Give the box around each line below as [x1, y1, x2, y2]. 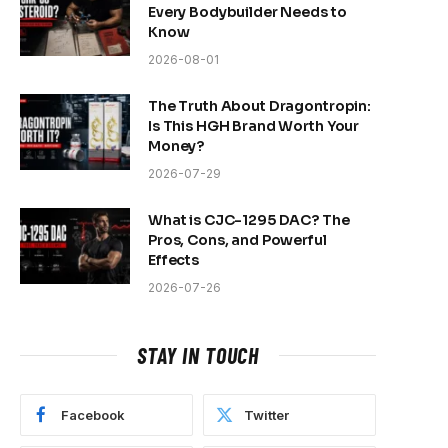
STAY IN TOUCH [136, 342, 260, 369]
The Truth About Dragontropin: [148, 97, 371, 116]
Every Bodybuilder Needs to [148, 3, 347, 22]
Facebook [61, 407, 125, 424]
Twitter [244, 407, 289, 424]
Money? [148, 137, 205, 156]
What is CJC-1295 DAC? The [148, 211, 350, 230]
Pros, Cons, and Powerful [148, 231, 327, 250]
